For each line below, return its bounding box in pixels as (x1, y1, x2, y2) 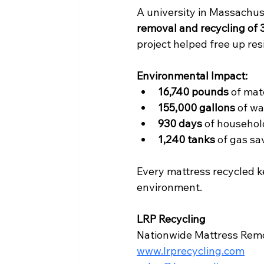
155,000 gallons (158, 100, 235, 114)
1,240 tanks (158, 132, 215, 146)
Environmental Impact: (137, 68, 247, 82)
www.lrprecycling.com (137, 243, 245, 258)
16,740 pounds (158, 84, 229, 98)
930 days (158, 116, 202, 130)
